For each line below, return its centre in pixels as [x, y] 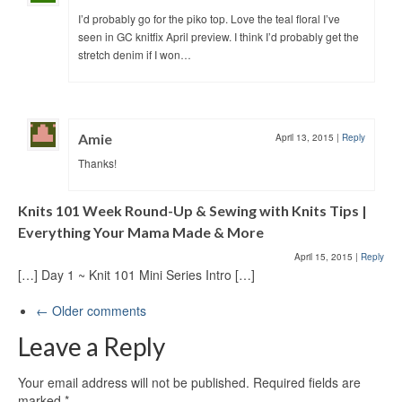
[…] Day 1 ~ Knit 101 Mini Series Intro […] [136, 274]
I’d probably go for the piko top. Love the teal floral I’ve [209, 18]
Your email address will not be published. [134, 382]
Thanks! [97, 162]
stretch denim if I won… [135, 54]
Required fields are [307, 382]
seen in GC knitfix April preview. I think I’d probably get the [218, 36]
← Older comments [91, 310]
